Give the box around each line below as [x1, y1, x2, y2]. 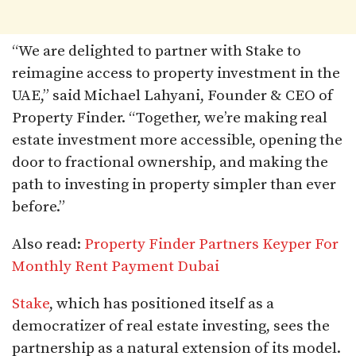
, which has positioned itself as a [49, 294, 274, 313]
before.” [12, 197, 65, 216]
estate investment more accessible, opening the [12, 130, 342, 149]
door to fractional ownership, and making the [12, 153, 328, 172]
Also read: [12, 234, 84, 253]
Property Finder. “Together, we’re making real [12, 108, 327, 127]
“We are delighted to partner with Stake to [12, 41, 301, 60]
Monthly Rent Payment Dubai [12, 257, 219, 276]
